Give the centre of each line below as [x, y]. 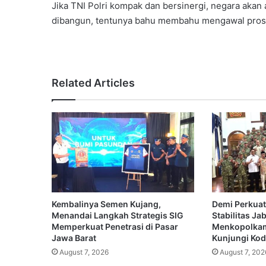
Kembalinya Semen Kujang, [106, 204]
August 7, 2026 [84, 252]
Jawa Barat [74, 238]
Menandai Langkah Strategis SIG [118, 216]
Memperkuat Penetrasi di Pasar [115, 227]
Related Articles [93, 83]
